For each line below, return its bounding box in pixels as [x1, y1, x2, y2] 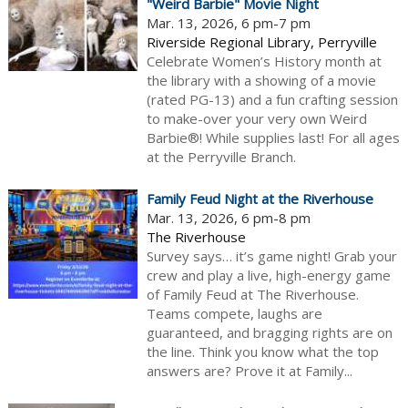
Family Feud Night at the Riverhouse [146, 189, 373, 209]
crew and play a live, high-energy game [146, 266, 391, 285]
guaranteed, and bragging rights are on [146, 323, 393, 342]
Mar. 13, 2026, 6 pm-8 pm [146, 209, 311, 228]
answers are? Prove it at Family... [146, 362, 352, 381]
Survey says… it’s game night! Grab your [146, 247, 397, 266]
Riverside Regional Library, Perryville [146, 33, 377, 52]
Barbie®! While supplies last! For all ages [146, 128, 400, 148]
